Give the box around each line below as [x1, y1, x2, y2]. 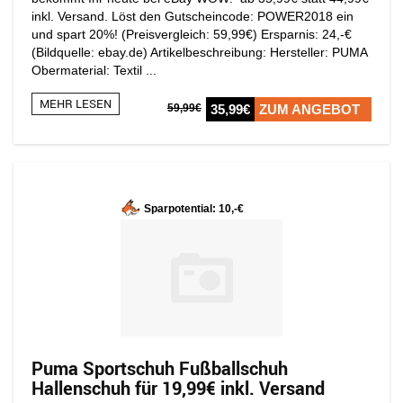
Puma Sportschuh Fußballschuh [31, 355, 288, 381]
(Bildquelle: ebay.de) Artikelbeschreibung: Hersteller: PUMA [31, 44, 367, 59]
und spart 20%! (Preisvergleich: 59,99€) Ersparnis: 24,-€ [31, 26, 352, 41]
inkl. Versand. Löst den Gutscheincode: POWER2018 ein [31, 8, 354, 23]
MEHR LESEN [40, 94, 112, 112]
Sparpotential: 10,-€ [144, 202, 244, 215]
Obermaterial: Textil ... [31, 62, 157, 77]
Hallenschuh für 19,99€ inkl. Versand [31, 375, 325, 400]
